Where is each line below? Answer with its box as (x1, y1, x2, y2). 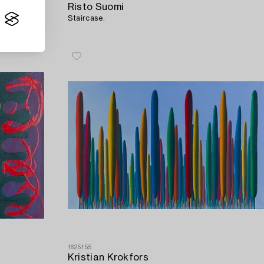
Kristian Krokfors (67, 252, 149, 262)
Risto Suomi (67, 2, 124, 12)
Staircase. (67, 14, 105, 22)
